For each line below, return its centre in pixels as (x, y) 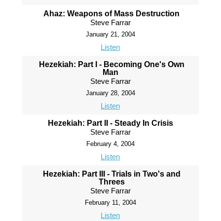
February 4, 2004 (110, 144)
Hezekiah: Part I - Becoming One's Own (111, 65)
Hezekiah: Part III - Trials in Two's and (111, 174)
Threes (111, 182)
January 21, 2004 (110, 35)
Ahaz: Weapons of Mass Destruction (112, 14)
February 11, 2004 (110, 203)
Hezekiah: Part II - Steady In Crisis (112, 123)
